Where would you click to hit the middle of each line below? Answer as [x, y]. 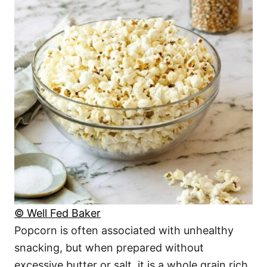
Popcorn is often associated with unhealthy [124, 230]
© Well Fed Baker [58, 213]
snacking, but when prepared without [109, 247]
